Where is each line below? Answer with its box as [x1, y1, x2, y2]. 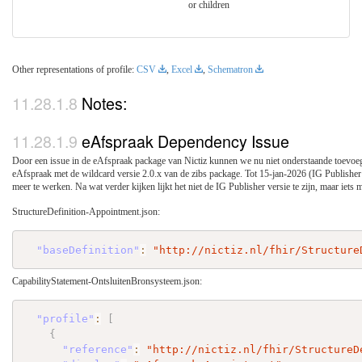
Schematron [208, 63, 253, 75]
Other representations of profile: [12, 63, 137, 75]
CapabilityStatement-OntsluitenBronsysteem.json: [12, 275, 202, 287]
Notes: [82, 91, 127, 116]
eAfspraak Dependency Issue [82, 128, 289, 153]
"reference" [62, 343, 134, 356]
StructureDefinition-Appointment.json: [12, 206, 160, 218]
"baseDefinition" [36, 243, 141, 256]
